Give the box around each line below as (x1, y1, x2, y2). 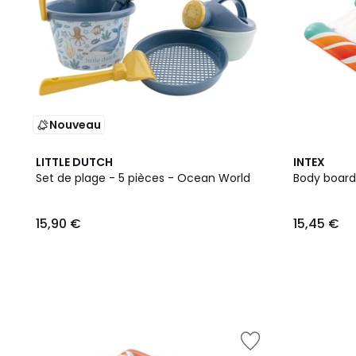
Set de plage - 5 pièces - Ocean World (36, 170, 250, 186)
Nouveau (49, 117, 101, 133)
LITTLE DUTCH (36, 154, 113, 170)
